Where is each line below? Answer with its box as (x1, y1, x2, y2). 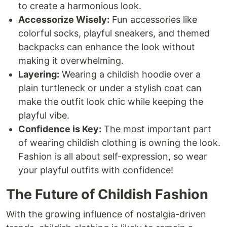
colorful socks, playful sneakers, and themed (18, 28, 210, 39)
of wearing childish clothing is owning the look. (18, 137, 220, 148)
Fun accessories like (109, 14, 197, 25)
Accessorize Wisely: (18, 14, 109, 25)
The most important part (101, 124, 211, 134)
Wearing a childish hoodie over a (59, 69, 201, 80)
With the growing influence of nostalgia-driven (6, 209, 206, 219)
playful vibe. (18, 110, 69, 121)
